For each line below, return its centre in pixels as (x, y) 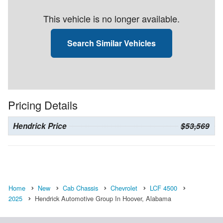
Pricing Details (43, 105)
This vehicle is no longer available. (111, 18)
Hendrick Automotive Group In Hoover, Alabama (103, 198)
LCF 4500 (164, 188)
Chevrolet (124, 188)
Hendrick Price (40, 126)
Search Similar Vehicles (111, 43)
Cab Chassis (80, 188)
